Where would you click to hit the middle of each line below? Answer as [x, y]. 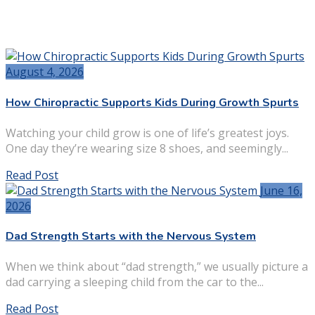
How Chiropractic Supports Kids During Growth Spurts [152, 102]
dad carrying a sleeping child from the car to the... [135, 282]
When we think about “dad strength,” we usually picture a [157, 267]
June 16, [281, 190]
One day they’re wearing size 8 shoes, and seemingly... [147, 148]
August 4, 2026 [45, 72]
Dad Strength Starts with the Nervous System [131, 237]
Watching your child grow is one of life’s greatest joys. [147, 133]
